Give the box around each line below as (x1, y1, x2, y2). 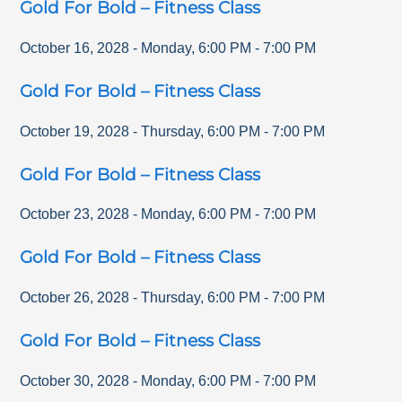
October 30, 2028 (20, 372, 130, 389)
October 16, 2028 (20, 39, 130, 56)
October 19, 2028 (20, 123, 130, 139)
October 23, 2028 (20, 206, 130, 223)
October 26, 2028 (20, 290, 130, 306)
